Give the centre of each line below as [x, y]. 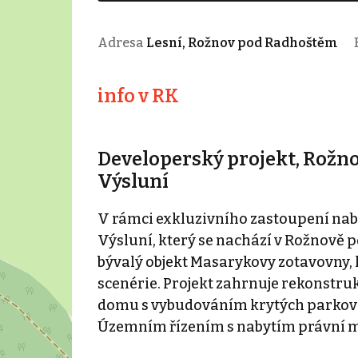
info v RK [138, 95]
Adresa [121, 42]
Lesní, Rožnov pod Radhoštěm [242, 42]
